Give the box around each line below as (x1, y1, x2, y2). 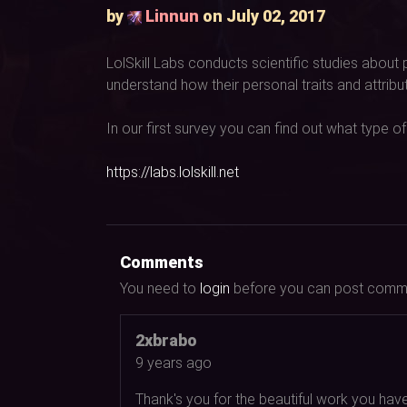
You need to (120, 279, 200, 297)
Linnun (145, 6, 199, 26)
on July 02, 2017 (199, 6, 325, 26)
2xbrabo (135, 330, 197, 350)
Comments (120, 252, 203, 272)
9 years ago (135, 353, 212, 372)
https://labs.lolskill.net (106, 163, 239, 181)
